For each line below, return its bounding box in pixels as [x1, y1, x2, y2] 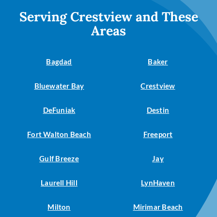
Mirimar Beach [133, 202, 183, 211]
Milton [47, 202, 71, 211]
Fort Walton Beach [27, 129, 91, 139]
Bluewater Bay [34, 81, 84, 90]
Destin [146, 105, 170, 114]
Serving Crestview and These [19, 8, 198, 25]
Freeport [143, 129, 173, 139]
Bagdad [46, 57, 72, 66]
